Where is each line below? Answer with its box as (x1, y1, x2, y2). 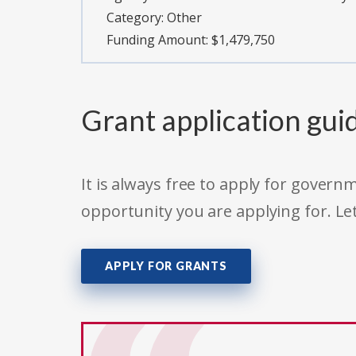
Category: (106, 9, 167, 27)
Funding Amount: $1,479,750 (106, 31, 275, 49)
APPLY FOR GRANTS (105, 259, 227, 273)
